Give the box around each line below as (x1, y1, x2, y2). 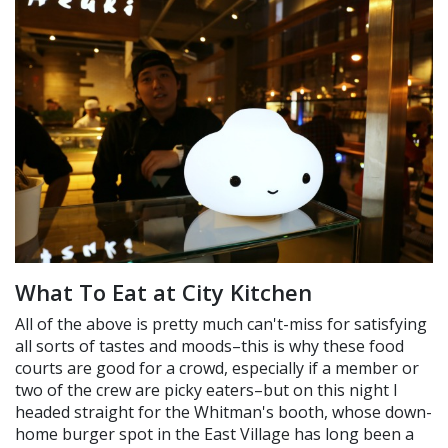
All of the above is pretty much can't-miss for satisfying (15, 312, 427, 335)
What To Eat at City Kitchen (15, 276, 312, 307)
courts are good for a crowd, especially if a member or (15, 356, 419, 379)
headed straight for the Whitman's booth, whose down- (15, 400, 432, 423)
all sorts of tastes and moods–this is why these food (15, 334, 404, 357)
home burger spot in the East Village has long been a (15, 422, 414, 445)
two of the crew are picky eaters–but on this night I (15, 378, 398, 401)
